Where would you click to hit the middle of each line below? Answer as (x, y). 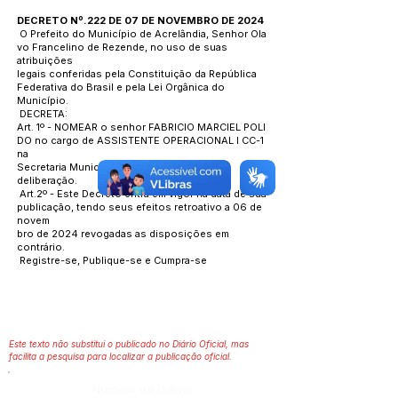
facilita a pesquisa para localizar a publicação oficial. (120, 356)
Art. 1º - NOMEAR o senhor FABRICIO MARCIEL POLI (141, 127)
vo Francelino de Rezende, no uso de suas (122, 47)
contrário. (41, 247)
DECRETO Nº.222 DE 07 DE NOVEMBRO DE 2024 (140, 20)
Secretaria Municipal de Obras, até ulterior (119, 167)
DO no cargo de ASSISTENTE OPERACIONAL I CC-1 (140, 140)
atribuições (45, 60)
